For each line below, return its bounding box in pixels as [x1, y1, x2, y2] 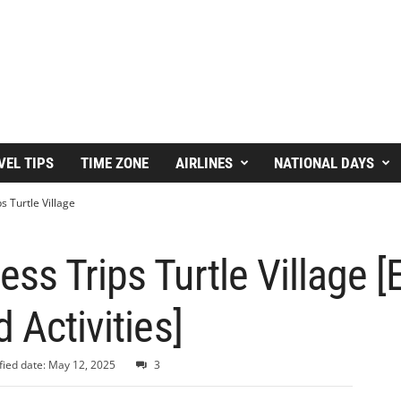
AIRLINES [175, 154, 233, 172]
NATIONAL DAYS [273, 154, 374, 172]
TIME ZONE [80, 154, 149, 172]
